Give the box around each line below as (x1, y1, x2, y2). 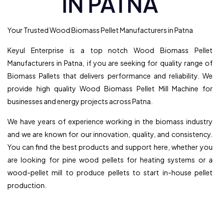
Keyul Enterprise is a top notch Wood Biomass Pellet (7, 45, 213, 55)
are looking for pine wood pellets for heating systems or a (7, 155, 213, 164)
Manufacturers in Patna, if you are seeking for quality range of (7, 58, 213, 67)
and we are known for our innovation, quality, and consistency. (7, 129, 213, 138)
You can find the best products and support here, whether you (7, 142, 213, 151)
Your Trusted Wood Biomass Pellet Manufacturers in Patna (7, 25, 193, 34)
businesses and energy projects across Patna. (7, 96, 153, 106)
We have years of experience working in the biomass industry (7, 116, 213, 126)
